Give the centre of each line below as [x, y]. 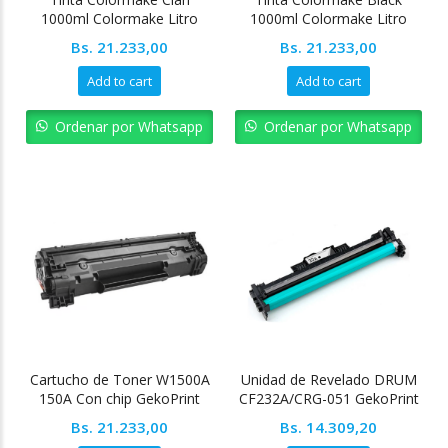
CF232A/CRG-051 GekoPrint [328, 399]
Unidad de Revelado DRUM [328, 380]
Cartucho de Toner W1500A [119, 380]
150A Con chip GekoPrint [119, 399]
